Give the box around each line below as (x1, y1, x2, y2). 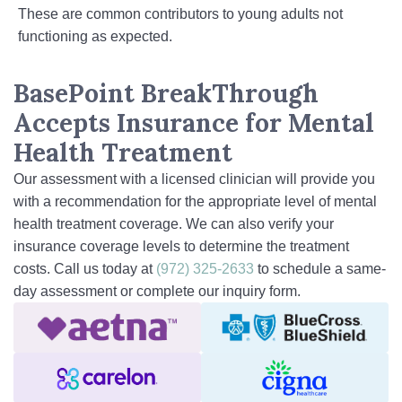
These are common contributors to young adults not (18, 6, 343, 22)
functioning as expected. (18, 29, 172, 44)
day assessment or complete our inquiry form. (13, 284, 301, 299)
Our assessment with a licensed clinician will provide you (13, 171, 375, 187)
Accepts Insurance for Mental (13, 107, 374, 139)
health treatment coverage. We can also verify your (13, 216, 334, 232)
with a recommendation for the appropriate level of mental (13, 194, 377, 209)
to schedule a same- (254, 261, 386, 276)
